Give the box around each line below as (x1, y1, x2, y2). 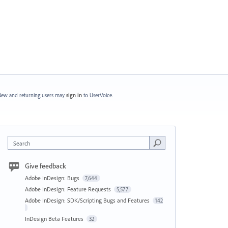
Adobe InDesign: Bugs (24, 174, 81, 182)
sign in (66, 92, 82, 99)
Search (13, 139, 30, 147)
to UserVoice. (83, 92, 113, 99)
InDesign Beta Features (24, 215, 85, 222)
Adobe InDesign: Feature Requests (24, 185, 112, 193)
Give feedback (24, 161, 66, 170)
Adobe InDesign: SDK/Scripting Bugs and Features (24, 196, 151, 204)
